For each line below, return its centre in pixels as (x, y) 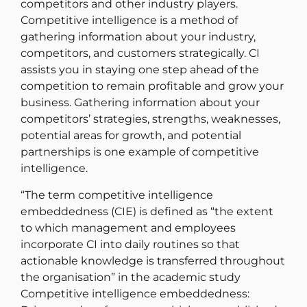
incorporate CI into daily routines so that (130, 244)
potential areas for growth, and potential (131, 136)
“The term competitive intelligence (117, 195)
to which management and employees (128, 228)
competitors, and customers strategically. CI (140, 53)
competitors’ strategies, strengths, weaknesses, (150, 119)
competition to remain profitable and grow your (152, 86)
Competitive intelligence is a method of (129, 21)
